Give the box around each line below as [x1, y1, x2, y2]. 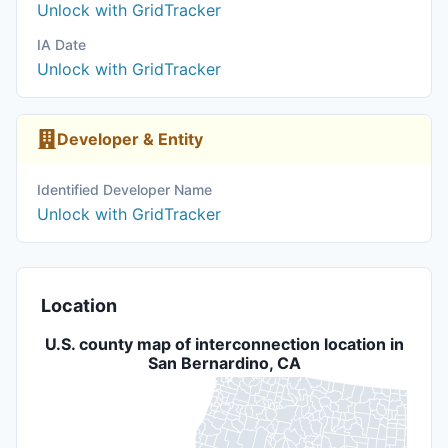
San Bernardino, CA [147, 353, 301, 373]
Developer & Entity [57, 129, 203, 149]
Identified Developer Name [37, 181, 212, 198]
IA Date [37, 36, 86, 53]
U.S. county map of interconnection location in [44, 334, 404, 354]
